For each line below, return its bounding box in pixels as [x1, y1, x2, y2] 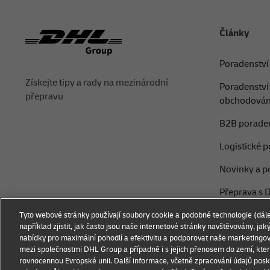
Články [219, 27, 250, 40]
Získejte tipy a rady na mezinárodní [25, 77, 168, 89]
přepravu [25, 90, 63, 103]
